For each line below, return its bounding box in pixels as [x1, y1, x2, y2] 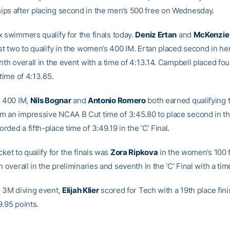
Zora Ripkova [110, 147, 158, 157]
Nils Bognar [30, 95, 71, 105]
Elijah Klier [62, 185, 99, 195]
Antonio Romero [87, 95, 146, 105]
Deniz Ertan [135, 30, 177, 40]
